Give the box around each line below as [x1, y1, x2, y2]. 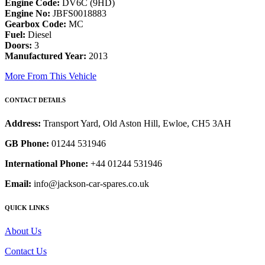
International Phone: [5, 159, 88, 169]
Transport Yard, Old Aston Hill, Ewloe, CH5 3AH [43, 118, 231, 129]
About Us [5, 225, 41, 236]
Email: [5, 179, 31, 189]
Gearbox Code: [5, 19, 66, 30]
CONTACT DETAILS [5, 96, 66, 104]
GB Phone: [5, 138, 49, 149]
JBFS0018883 [50, 8, 106, 19]
